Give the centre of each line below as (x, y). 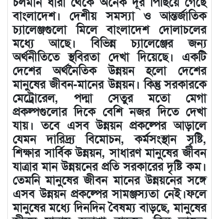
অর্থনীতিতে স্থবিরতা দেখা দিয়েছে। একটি (109, 56)
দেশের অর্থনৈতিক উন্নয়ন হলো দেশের (109, 70)
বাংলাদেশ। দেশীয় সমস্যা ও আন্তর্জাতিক (109, 15)
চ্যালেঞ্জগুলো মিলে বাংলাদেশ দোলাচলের (109, 29)
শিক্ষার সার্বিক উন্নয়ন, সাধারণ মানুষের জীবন (109, 152)
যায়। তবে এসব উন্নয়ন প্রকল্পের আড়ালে (109, 124)
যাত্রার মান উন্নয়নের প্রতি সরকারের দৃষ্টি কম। (109, 165)
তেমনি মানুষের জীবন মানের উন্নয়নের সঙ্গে (109, 179)
